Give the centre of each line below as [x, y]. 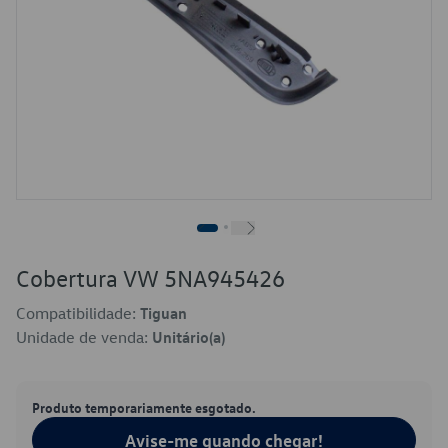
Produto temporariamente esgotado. [144, 407]
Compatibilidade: [78, 313]
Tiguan [163, 313]
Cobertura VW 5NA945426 [150, 278]
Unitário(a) [188, 337]
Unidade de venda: [84, 337]
